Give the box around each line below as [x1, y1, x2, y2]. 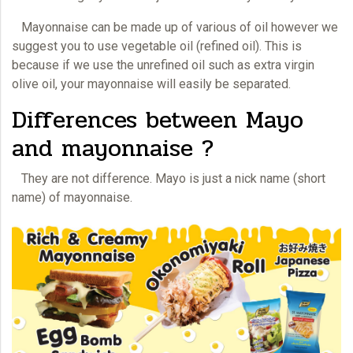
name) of [12, 189, 64, 205]
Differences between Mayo [12, 101, 303, 139]
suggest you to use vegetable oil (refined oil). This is [12, 38, 302, 54]
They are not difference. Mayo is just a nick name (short [12, 170, 325, 186]
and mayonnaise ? [12, 129, 214, 167]
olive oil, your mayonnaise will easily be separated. [12, 76, 294, 91]
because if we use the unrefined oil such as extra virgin [12, 57, 314, 72]
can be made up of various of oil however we [88, 19, 338, 35]
